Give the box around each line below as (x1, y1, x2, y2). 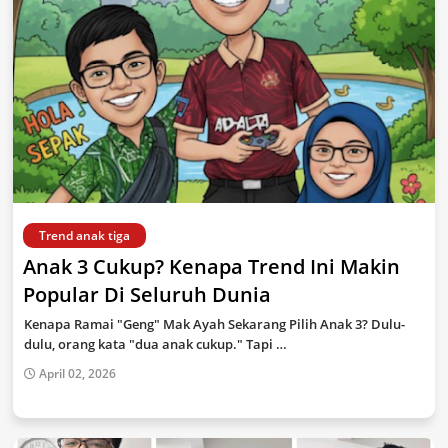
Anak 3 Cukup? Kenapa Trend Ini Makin (23, 253, 400, 280)
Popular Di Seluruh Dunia (23, 281, 271, 308)
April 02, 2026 (39, 365, 116, 382)
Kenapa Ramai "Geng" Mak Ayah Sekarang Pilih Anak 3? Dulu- (24, 315, 405, 333)
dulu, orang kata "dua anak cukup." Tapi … (24, 335, 287, 353)
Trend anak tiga (39, 227, 130, 244)
